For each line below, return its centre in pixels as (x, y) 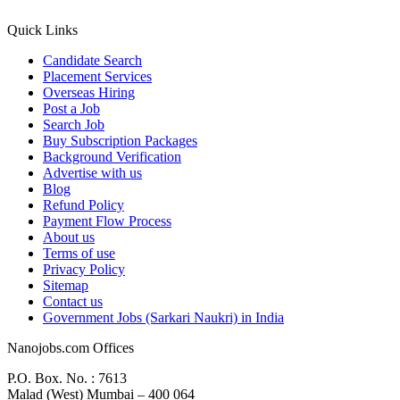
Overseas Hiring (89, 92)
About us (69, 237)
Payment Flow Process (107, 221)
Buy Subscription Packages (120, 140)
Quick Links (42, 29)
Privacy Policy (84, 269)
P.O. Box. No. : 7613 (67, 378)
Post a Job (71, 108)
